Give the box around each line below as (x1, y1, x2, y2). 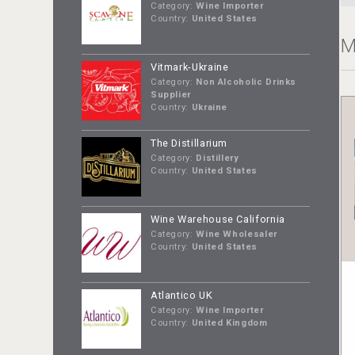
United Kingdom (189, 317, 268, 328)
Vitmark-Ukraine (150, 61, 229, 74)
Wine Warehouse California (150, 212, 285, 225)
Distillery (193, 153, 239, 164)
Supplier (150, 90, 191, 101)
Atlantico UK (150, 288, 213, 301)
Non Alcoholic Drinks (193, 77, 297, 88)
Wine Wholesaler (193, 229, 277, 239)
